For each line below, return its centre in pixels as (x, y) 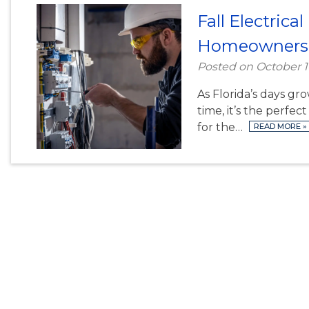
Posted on (226, 67)
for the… (221, 127)
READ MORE (278, 127)
